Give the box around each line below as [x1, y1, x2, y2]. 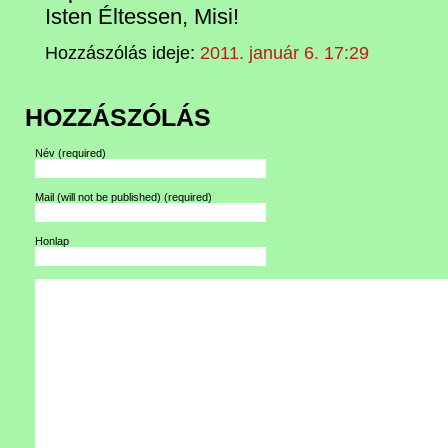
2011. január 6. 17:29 [200, 43, 369, 64]
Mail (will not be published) [35, 190, 164, 203]
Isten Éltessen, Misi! [45, 4, 239, 30]
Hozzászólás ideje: [45, 43, 200, 64]
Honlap [35, 234, 69, 247]
